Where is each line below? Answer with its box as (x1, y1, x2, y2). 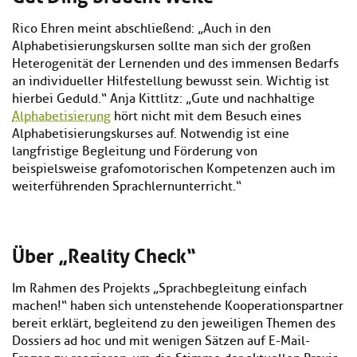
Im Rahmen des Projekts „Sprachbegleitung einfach (12, 280, 307, 297)
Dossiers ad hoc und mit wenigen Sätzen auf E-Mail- (12, 333, 310, 350)
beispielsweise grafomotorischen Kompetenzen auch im (12, 161, 335, 178)
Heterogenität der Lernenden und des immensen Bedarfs (12, 56, 339, 73)
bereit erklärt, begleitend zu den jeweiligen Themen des (12, 316, 335, 332)
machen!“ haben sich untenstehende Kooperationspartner (12, 298, 343, 315)
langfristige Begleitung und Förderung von (12, 143, 257, 160)
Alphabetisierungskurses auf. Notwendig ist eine (12, 126, 289, 143)
